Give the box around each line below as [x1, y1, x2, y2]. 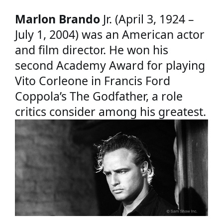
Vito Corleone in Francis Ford [15, 73, 170, 89]
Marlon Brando [15, 11, 100, 27]
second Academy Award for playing [15, 57, 205, 74]
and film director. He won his [15, 42, 168, 58]
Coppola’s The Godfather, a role [15, 88, 183, 105]
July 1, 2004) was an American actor [15, 26, 205, 43]
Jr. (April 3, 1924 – [100, 11, 194, 27]
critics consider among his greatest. [15, 104, 206, 120]
